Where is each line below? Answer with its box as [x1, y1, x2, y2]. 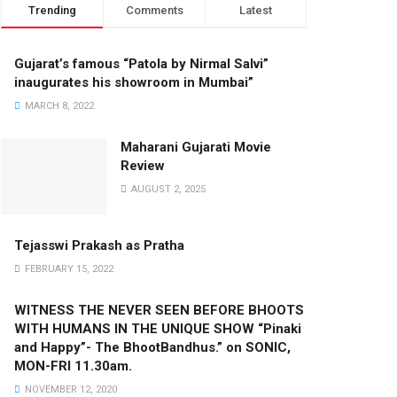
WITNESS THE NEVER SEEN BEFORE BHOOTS [14, 302, 304, 319]
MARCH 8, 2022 [22, 100, 94, 113]
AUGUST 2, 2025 [128, 183, 206, 196]
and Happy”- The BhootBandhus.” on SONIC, [14, 339, 291, 356]
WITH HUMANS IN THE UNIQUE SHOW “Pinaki [14, 321, 301, 338]
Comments [125, 4, 183, 18]
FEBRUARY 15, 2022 [22, 263, 113, 276]
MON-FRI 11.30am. [14, 358, 132, 375]
